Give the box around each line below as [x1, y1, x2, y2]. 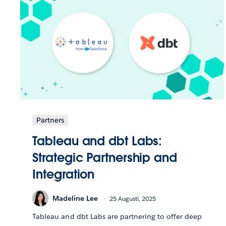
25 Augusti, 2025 [109, 194, 156, 203]
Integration [32, 166, 95, 183]
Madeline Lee [52, 193, 98, 203]
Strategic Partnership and [32, 150, 177, 166]
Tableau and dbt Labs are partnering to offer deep [32, 212, 202, 221]
